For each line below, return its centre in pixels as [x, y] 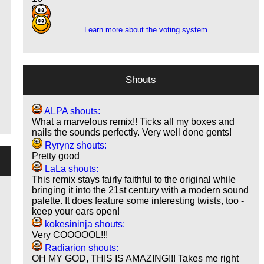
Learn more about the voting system [146, 30]
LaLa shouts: [71, 169]
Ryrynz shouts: [75, 146]
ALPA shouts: [72, 111]
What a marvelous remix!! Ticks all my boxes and [133, 122]
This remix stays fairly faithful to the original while [134, 180]
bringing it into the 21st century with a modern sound [141, 190]
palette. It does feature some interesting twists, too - [138, 201]
